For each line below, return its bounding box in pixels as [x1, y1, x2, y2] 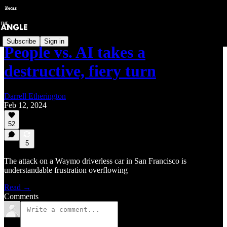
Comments [4, 192, 39, 201]
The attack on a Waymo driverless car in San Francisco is [4, 157, 186, 165]
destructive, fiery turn [4, 62, 156, 81]
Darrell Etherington [4, 91, 66, 100]
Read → [4, 183, 31, 192]
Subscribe [7, 37, 36, 45]
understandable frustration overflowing [4, 166, 128, 174]
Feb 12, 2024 [4, 100, 47, 109]
